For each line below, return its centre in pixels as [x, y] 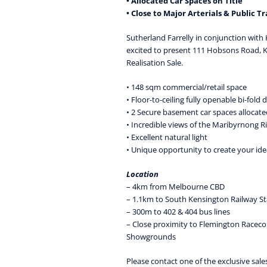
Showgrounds [151, 237]
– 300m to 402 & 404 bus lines [178, 212]
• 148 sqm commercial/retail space [187, 87]
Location [142, 174]
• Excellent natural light [167, 137]
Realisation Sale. [155, 63]
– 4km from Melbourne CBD [176, 187]
